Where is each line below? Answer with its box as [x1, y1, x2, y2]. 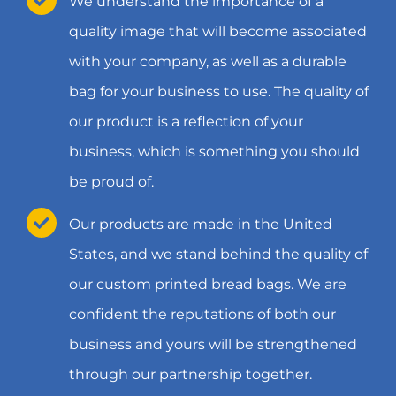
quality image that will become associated [68, 23, 367, 41]
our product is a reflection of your [68, 113, 303, 131]
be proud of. [68, 173, 154, 191]
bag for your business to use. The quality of [68, 83, 369, 101]
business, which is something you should [68, 143, 360, 161]
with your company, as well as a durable [68, 53, 346, 71]
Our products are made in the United [68, 216, 332, 233]
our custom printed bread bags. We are [68, 276, 346, 293]
